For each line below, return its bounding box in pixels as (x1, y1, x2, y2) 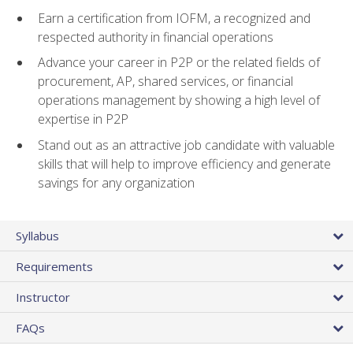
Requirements (16, 258, 93, 275)
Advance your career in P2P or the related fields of (38, 54, 320, 72)
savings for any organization (38, 173, 195, 191)
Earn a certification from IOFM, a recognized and (38, 9, 310, 27)
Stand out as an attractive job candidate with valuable (38, 136, 335, 154)
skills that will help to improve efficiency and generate (38, 154, 331, 173)
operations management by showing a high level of (38, 91, 320, 110)
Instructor (16, 289, 70, 306)
